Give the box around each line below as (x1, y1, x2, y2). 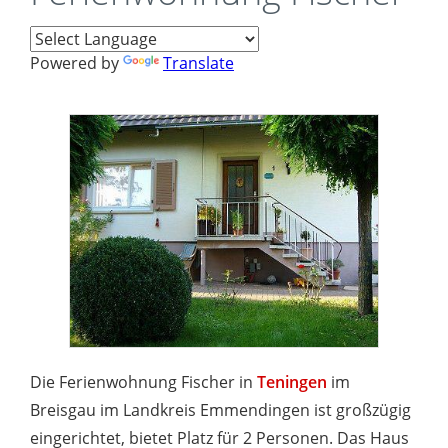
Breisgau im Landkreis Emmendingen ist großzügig (30, 399, 411, 422)
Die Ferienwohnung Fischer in (30, 371, 257, 394)
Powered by (30, 52, 123, 74)
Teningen (257, 371, 327, 394)
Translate (163, 52, 234, 74)
